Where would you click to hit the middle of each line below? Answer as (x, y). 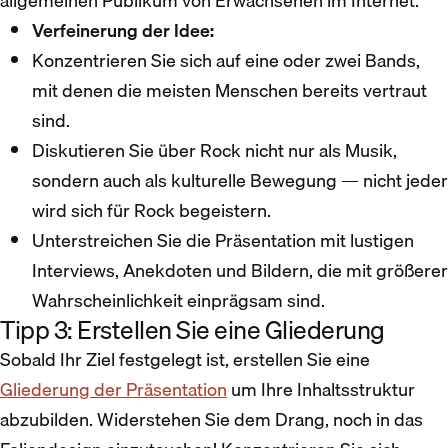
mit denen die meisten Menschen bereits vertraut (229, 90)
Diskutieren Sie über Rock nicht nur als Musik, (214, 150)
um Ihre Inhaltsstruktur (321, 389)
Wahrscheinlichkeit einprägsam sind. (178, 300)
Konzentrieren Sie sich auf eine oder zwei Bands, (226, 60)
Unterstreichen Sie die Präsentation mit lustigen (223, 240)
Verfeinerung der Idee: (123, 30)
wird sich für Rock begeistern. (151, 210)
